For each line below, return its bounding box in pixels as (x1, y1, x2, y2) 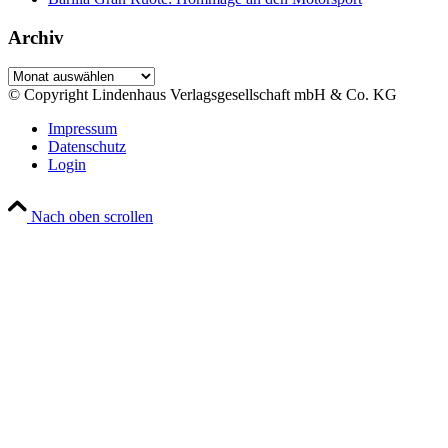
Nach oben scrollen (31, 208, 153, 226)
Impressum (48, 120, 117, 138)
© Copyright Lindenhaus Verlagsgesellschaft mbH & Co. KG (8, 86, 397, 104)
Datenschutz (48, 138, 126, 156)
